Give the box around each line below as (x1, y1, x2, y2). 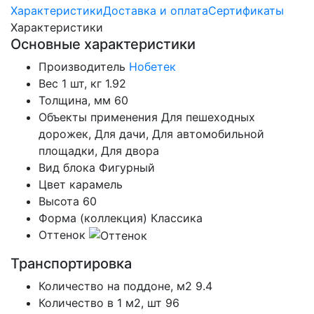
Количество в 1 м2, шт (39, 296, 162, 310)
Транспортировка (11, 255, 132, 273)
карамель (69, 177, 123, 191)
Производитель (39, 59, 125, 74)
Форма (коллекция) (39, 210, 147, 225)
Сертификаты (208, 3, 284, 18)
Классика (151, 210, 203, 225)
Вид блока (39, 160, 95, 175)
